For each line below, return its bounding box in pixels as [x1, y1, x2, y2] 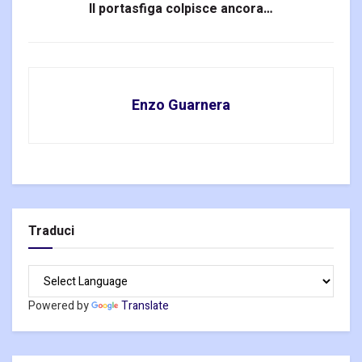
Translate [121, 297, 169, 315]
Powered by [28, 297, 91, 315]
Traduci [28, 221, 74, 242]
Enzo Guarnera [132, 95, 230, 117]
